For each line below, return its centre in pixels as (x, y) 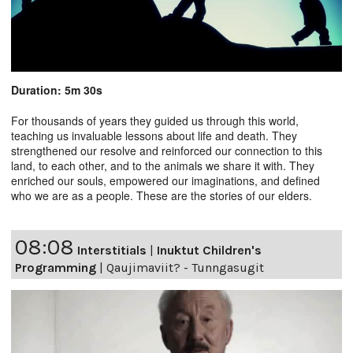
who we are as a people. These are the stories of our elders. (162, 195)
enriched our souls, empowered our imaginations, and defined (165, 180)
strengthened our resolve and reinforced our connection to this (167, 150)
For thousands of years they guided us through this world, (155, 120)
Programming (56, 267)
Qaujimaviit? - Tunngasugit (185, 267)
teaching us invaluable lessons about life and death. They (154, 135)
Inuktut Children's (209, 250)
